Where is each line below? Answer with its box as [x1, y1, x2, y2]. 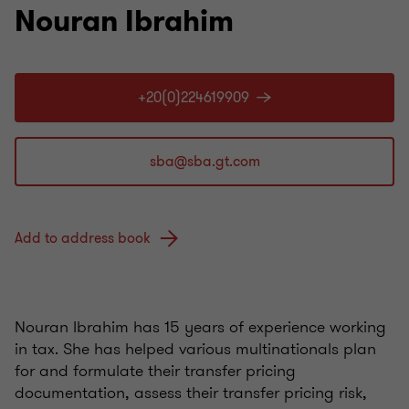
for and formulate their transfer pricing [15, 359, 296, 383]
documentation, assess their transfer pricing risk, [15, 381, 367, 405]
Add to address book [15, 228, 151, 249]
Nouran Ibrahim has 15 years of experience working [15, 315, 386, 340]
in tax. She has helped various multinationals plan [15, 337, 376, 362]
